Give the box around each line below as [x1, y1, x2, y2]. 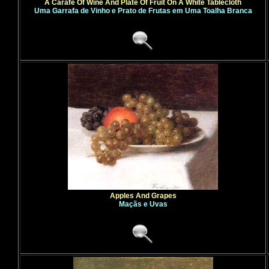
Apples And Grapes [109, 192, 177, 200]
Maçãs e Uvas [118, 200, 168, 208]
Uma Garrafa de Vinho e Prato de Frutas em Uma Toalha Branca [34, 7, 252, 15]
